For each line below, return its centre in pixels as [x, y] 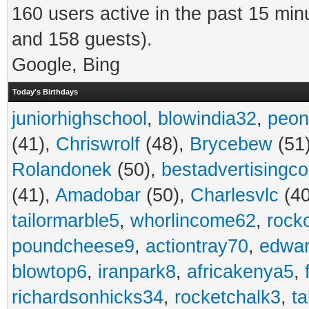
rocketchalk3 [228, 297]
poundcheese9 [73, 246]
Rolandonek [62, 170]
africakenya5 [240, 272]
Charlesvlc [235, 195]
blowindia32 [207, 119]
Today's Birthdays [45, 92]
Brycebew [231, 144]
